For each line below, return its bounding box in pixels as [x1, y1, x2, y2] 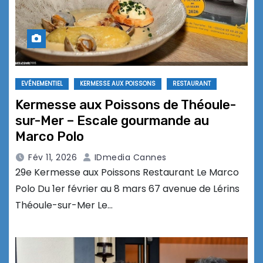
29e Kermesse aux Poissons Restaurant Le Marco [15, 166, 239, 180]
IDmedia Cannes [92, 151, 167, 164]
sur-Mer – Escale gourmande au [15, 113, 209, 129]
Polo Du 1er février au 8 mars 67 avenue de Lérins [15, 182, 240, 196]
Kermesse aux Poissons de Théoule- [15, 97, 236, 113]
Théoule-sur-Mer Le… [15, 198, 113, 213]
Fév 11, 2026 [28, 151, 77, 164]
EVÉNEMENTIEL [21, 79, 63, 89]
